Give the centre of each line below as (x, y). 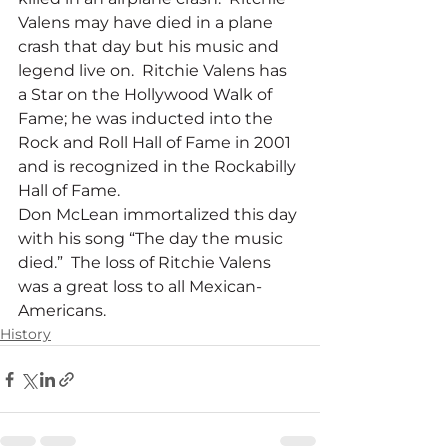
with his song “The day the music (152, 239)
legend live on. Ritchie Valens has (154, 71)
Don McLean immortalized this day (159, 215)
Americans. (62, 311)
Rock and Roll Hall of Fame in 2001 (156, 143)
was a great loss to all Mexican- (140, 287)
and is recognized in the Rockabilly (159, 167)
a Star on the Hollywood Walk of (147, 95)
